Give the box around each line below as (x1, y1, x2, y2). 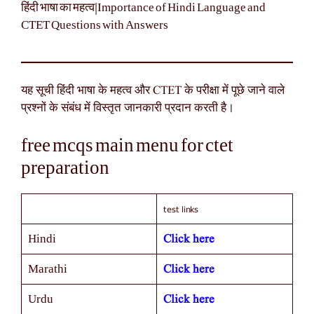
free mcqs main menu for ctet (21, 137, 233, 154)
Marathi (27, 264, 67, 275)
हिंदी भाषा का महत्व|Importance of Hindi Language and (21, 2, 266, 13)
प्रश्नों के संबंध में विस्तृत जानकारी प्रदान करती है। (21, 100, 234, 116)
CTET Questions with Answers (21, 20, 168, 31)
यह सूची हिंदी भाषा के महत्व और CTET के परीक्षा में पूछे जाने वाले (21, 82, 285, 99)
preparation (21, 160, 109, 177)
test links (163, 201, 198, 217)
